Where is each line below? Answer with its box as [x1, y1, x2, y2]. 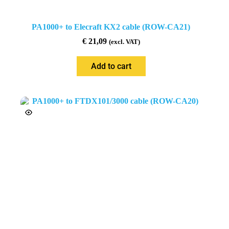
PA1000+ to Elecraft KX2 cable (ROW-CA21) [32, 22, 191, 31]
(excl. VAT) [108, 38, 140, 45]
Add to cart [90, 61, 131, 71]
